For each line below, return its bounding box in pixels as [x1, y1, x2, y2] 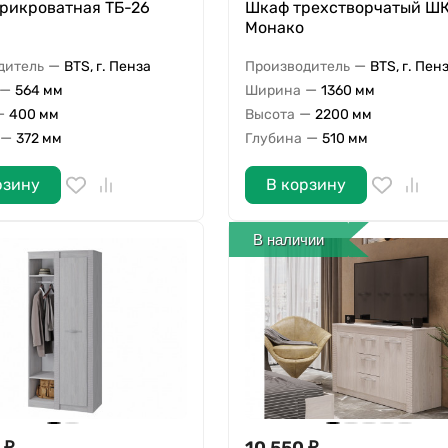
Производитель [244, 57, 350, 75]
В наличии [253, 230, 325, 248]
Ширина [244, 81, 301, 99]
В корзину [265, 175, 346, 195]
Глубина [244, 129, 302, 147]
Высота [244, 105, 295, 123]
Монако [244, 18, 304, 38]
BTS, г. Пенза [64, 57, 151, 75]
